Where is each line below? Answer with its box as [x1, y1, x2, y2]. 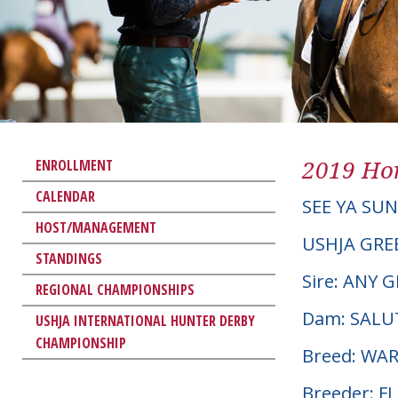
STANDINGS [36, 248, 102, 268]
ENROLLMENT [36, 155, 113, 175]
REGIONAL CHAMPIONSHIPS [36, 279, 195, 299]
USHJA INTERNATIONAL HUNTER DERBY [36, 310, 255, 330]
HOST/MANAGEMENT [36, 217, 156, 237]
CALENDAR [36, 186, 95, 206]
